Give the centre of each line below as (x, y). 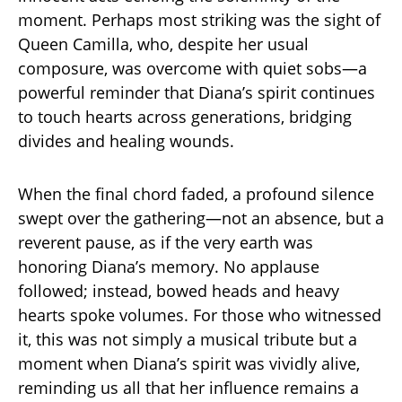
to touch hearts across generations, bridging (185, 117)
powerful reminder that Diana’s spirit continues (197, 92)
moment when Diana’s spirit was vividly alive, (189, 363)
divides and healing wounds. (126, 141)
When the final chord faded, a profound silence (196, 194)
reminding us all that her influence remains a (188, 388)
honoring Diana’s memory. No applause (169, 267)
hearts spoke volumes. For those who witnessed (200, 315)
